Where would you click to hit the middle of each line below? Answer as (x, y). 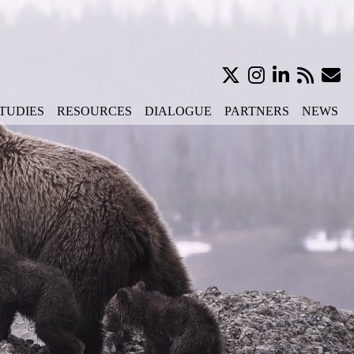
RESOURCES (94, 111)
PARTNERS (257, 111)
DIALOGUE (178, 111)
